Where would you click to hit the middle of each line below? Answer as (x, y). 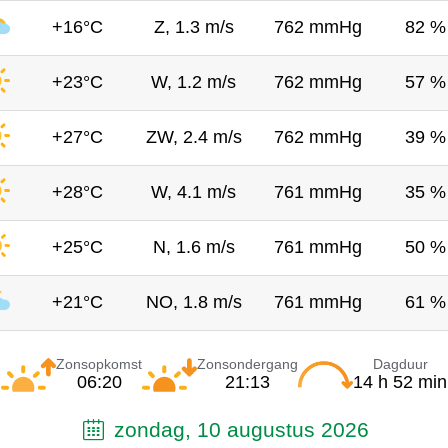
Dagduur (400, 363)
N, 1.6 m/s (193, 246)
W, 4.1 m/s (193, 191)
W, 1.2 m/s (193, 81)
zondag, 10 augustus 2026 (239, 429)
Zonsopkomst (99, 363)
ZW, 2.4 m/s (193, 136)
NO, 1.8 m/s (193, 301)
